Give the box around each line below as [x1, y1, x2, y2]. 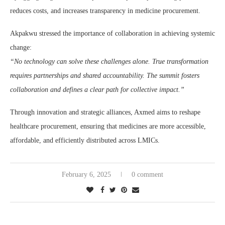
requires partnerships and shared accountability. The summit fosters [10, 72, 199, 79]
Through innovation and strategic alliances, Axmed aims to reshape [10, 108, 200, 116]
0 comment [132, 171, 163, 178]
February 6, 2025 [62, 171, 111, 178]
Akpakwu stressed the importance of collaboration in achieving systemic [10, 30, 215, 37]
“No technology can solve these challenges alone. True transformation [10, 58, 208, 65]
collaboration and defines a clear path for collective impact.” [10, 86, 184, 93]
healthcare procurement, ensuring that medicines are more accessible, [10, 123, 206, 130]
